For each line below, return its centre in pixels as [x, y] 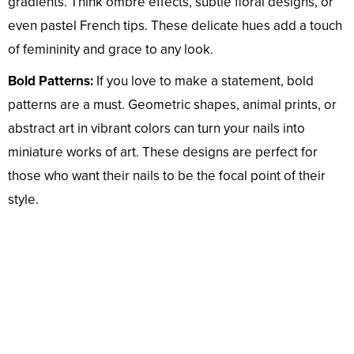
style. [23, 200]
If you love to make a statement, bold [203, 81]
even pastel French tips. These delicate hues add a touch [175, 26]
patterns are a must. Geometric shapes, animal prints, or [172, 105]
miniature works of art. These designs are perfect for [163, 153]
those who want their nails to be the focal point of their [167, 176]
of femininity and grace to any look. [111, 50]
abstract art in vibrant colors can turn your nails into [156, 129]
